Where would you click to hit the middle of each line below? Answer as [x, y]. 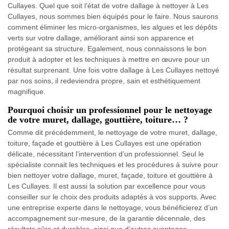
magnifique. [27, 92]
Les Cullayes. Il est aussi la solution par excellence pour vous [107, 186]
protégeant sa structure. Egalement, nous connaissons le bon [107, 49]
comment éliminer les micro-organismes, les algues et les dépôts [112, 27]
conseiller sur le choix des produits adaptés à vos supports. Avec [112, 197]
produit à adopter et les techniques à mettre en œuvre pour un [109, 60]
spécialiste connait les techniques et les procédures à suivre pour [113, 165]
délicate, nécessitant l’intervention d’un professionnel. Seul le [106, 154]
